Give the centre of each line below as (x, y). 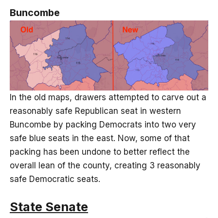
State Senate (49, 206)
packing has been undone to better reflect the (100, 152)
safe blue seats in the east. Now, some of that (100, 138)
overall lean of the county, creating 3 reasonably (105, 165)
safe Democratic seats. (55, 179)
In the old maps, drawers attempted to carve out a (108, 97)
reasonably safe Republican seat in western (95, 111)
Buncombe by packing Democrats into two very (103, 124)
